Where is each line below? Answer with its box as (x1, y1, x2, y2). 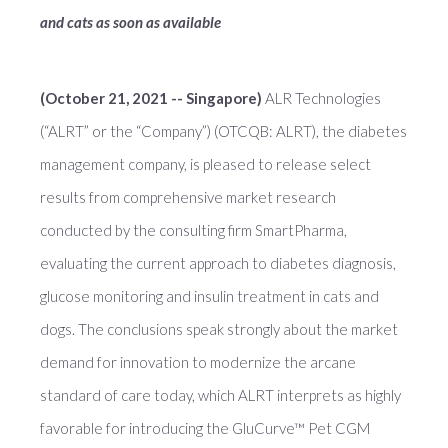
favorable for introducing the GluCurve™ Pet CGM (40, 419, 370, 437)
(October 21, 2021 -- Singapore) (40, 89, 262, 107)
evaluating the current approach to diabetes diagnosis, (40, 254, 396, 272)
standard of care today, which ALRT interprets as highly (40, 386, 401, 404)
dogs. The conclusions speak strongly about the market (40, 320, 398, 338)
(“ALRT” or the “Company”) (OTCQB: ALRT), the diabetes (40, 122, 407, 140)
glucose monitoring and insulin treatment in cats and (40, 287, 379, 305)
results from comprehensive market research (40, 188, 336, 206)
